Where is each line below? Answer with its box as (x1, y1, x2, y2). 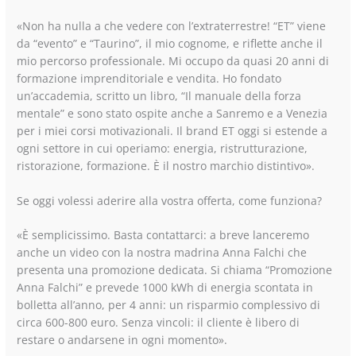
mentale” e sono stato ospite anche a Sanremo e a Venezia (17, 105, 328, 121)
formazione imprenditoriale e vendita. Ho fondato (17, 70, 282, 86)
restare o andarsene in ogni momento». (17, 332, 228, 348)
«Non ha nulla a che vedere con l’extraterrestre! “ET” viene (17, 17, 327, 33)
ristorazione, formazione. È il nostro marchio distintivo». (17, 157, 315, 173)
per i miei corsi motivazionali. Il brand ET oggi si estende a (17, 122, 328, 138)
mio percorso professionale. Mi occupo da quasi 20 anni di (17, 52, 330, 68)
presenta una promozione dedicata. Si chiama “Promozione (17, 262, 333, 278)
